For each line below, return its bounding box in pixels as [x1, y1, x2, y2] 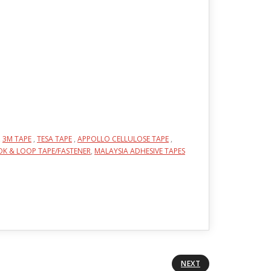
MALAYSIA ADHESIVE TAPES [94, 146, 185, 156]
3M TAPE [2, 134, 31, 144]
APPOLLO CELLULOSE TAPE [77, 134, 169, 144]
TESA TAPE [37, 134, 72, 144]
